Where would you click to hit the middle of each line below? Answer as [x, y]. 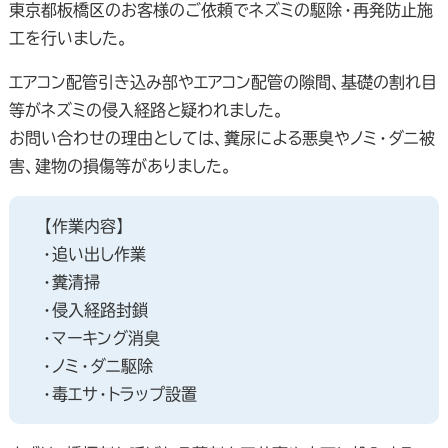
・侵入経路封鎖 [94, 309]
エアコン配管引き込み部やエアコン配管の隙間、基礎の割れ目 [222, 81]
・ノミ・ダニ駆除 [96, 365]
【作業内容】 [83, 225]
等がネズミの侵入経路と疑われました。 [146, 109]
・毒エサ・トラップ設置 [118, 393]
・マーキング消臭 [100, 337]
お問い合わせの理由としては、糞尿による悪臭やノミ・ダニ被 [221, 137]
